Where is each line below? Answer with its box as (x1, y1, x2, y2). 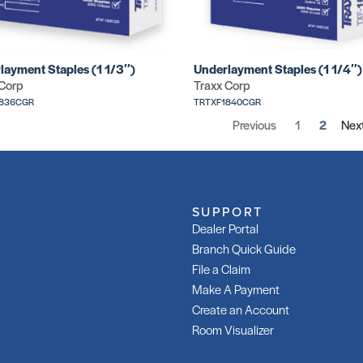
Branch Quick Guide (192, 240, 296, 258)
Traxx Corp (194, 76, 250, 94)
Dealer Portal (192, 220, 258, 237)
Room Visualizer (192, 321, 274, 339)
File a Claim (192, 260, 250, 278)
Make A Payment (192, 280, 280, 298)
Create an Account (192, 301, 289, 318)
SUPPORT (192, 203, 263, 221)
